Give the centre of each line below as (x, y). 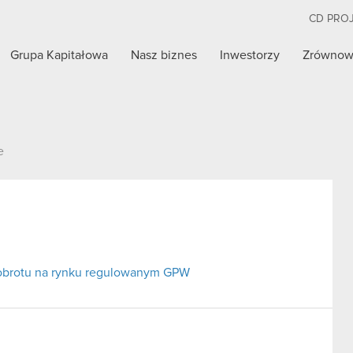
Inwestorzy (250, 55)
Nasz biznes (164, 55)
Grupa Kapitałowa (59, 55)
